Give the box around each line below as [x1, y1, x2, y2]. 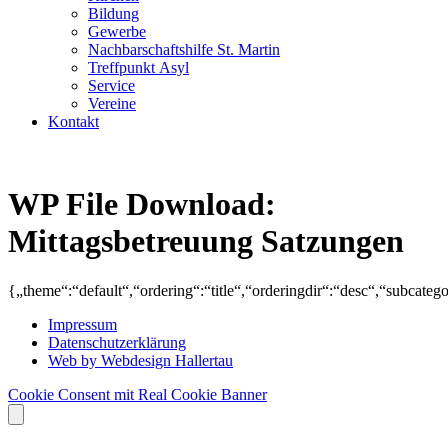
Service [88, 76, 135, 94]
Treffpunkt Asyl [88, 58, 189, 76]
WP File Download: [8, 186, 276, 223]
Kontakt [48, 112, 99, 130]
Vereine [88, 94, 136, 112]
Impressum [48, 315, 117, 333]
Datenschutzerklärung [48, 333, 186, 351]
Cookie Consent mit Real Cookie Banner [8, 385, 267, 403]
